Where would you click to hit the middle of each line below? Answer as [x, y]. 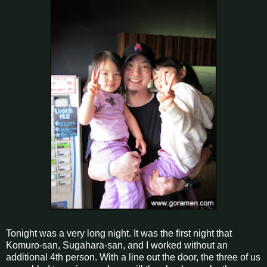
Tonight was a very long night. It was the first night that [119, 233]
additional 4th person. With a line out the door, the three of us [133, 257]
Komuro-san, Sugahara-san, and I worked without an [117, 245]
